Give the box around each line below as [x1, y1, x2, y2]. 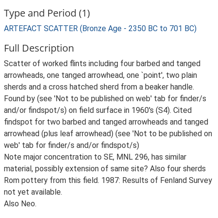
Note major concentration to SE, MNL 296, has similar [4, 152, 186, 162]
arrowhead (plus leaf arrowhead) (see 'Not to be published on [4, 129, 212, 138]
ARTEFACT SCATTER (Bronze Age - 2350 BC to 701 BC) [4, 24, 197, 33]
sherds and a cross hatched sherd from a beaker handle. [4, 82, 194, 91]
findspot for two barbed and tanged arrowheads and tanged [4, 117, 208, 127]
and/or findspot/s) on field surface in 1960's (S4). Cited [4, 106, 192, 115]
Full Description [4, 41, 74, 54]
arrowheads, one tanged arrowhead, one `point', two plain [4, 71, 197, 80]
